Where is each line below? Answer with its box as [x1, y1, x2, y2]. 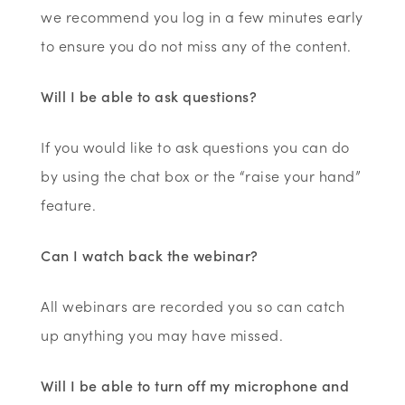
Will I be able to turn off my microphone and [41, 374, 350, 395]
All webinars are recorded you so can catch [41, 295, 345, 316]
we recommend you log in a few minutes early [41, 5, 363, 26]
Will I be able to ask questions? [41, 85, 258, 106]
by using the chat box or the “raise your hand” [41, 165, 362, 185]
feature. [41, 193, 97, 214]
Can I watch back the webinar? [41, 244, 259, 265]
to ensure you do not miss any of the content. [41, 34, 360, 55]
